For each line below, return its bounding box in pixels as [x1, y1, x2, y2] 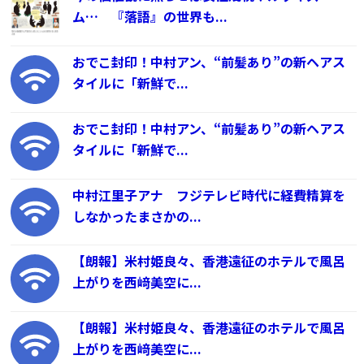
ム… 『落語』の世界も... [72, 6, 228, 27]
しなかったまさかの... [72, 206, 202, 226]
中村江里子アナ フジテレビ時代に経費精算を [72, 184, 346, 205]
